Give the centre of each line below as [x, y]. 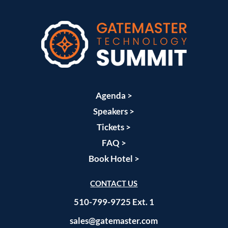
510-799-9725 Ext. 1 [114, 202]
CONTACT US [114, 183]
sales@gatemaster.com [114, 221]
